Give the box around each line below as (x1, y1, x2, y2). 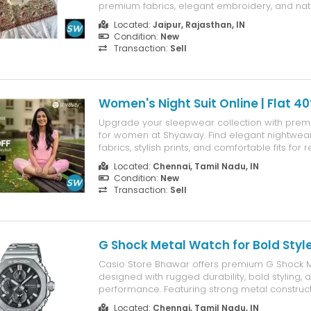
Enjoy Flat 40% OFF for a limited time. (98, 153, 262, 167)
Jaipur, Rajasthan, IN (152, 19, 245, 31)
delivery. (98, 12, 136, 25)
